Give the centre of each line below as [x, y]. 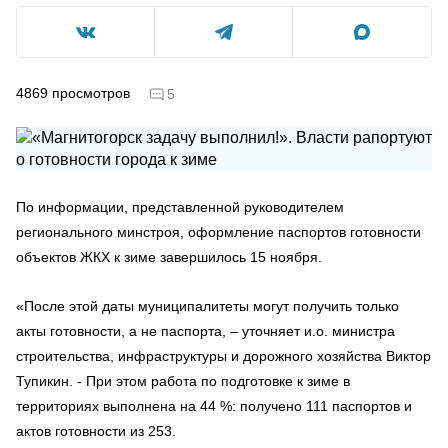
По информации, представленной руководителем [180, 206]
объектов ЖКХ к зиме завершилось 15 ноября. [169, 256]
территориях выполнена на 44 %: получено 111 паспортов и [214, 405]
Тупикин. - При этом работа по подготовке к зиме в [183, 380]
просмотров [91, 92]
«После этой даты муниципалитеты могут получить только [207, 305]
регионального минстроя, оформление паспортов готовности [218, 231]
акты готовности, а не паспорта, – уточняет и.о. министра [205, 330]
